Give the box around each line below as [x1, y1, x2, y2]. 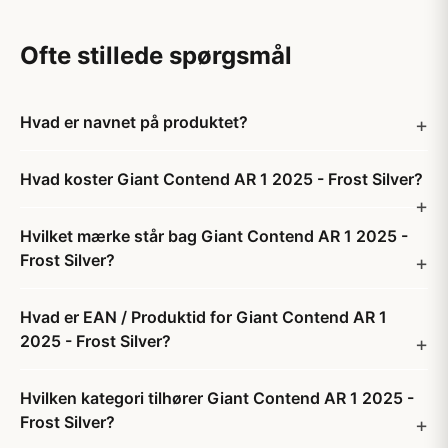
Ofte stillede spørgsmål [20, 41, 292, 70]
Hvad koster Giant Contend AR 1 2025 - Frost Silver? [20, 169, 423, 189]
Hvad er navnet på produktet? [20, 112, 248, 132]
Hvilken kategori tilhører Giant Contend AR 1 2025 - [20, 388, 414, 408]
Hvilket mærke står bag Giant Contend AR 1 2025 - [20, 226, 408, 246]
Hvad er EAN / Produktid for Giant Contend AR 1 [20, 307, 387, 327]
